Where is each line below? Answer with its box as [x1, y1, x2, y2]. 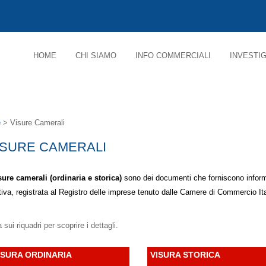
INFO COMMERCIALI [135, 50, 211, 60]
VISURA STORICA [150, 250, 221, 260]
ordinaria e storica [52, 173, 119, 183]
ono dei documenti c [128, 173, 198, 183]
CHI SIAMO [75, 50, 116, 60]
